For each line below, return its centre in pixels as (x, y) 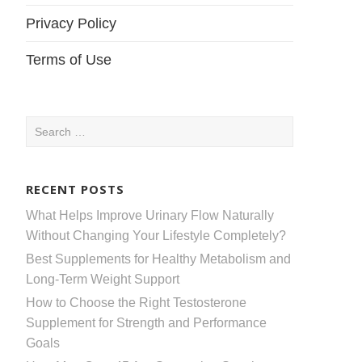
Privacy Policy (71, 23)
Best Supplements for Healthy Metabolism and (158, 259)
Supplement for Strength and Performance (146, 322)
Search (46, 126)
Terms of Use (69, 60)
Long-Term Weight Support (103, 279)
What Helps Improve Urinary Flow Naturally (150, 215)
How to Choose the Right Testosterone (136, 302)
